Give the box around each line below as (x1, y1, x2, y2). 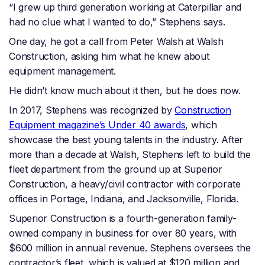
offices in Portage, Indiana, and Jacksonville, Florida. (9, 193, 238, 205)
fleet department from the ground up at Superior (9, 163, 222, 176)
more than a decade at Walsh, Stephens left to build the (9, 148, 251, 161)
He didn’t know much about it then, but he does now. (9, 85, 244, 97)
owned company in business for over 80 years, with (9, 227, 237, 240)
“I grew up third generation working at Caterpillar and (9, 1, 242, 14)
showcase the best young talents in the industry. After (9, 134, 244, 146)
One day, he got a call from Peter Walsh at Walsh (9, 35, 224, 48)
